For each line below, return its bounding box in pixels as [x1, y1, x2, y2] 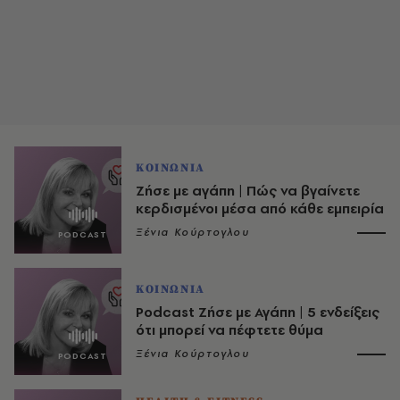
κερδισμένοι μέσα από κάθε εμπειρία [136, 199, 384, 218]
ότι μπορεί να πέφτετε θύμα [136, 321, 323, 339]
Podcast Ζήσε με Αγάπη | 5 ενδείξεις [136, 303, 379, 321]
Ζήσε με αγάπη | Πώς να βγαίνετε [136, 181, 360, 200]
